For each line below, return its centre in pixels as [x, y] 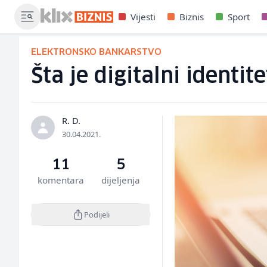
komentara [61, 180]
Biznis [192, 17]
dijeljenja [120, 180]
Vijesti [143, 17]
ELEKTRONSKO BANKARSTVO [96, 52]
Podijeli [97, 214]
